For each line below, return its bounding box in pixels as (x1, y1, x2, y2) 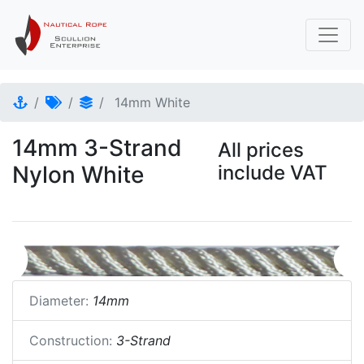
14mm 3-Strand (12, 134, 182, 162)
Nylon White (12, 161, 144, 188)
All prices (217, 138, 304, 162)
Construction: (29, 331, 112, 349)
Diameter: (29, 292, 89, 309)
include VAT (217, 161, 327, 184)
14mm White (115, 94, 190, 110)
